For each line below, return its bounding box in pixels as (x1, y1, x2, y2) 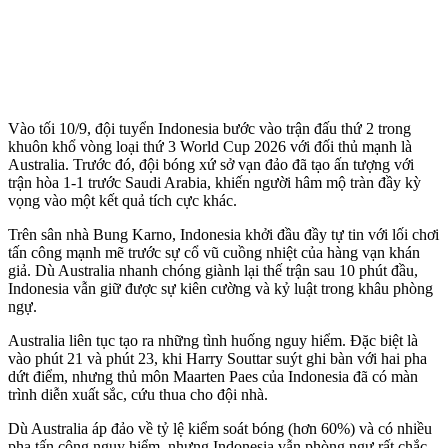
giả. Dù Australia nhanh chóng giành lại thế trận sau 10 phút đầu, (8, 261, 418, 279)
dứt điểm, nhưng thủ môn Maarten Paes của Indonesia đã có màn (8, 367, 418, 385)
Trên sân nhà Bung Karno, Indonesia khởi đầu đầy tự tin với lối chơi (8, 225, 439, 243)
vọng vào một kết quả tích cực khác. (8, 191, 237, 209)
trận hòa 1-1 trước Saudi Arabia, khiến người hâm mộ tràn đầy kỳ (8, 173, 421, 191)
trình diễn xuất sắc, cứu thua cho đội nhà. (8, 385, 268, 403)
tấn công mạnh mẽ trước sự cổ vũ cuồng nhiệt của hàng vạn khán (8, 243, 420, 261)
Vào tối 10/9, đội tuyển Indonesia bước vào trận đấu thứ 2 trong (8, 119, 411, 137)
